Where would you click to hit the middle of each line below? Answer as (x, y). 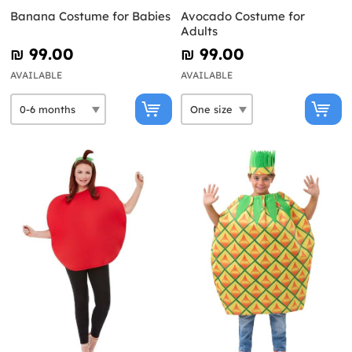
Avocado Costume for (242, 16)
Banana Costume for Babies (90, 16)
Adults (199, 31)
